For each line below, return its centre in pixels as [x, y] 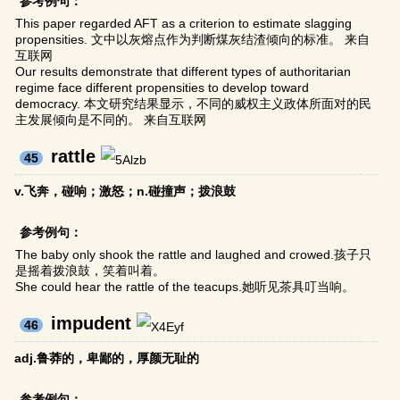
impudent [92, 324]
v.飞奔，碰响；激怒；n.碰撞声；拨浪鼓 [125, 192]
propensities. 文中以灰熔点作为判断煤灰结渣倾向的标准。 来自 [193, 40]
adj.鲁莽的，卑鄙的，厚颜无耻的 [107, 358]
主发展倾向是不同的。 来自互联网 [111, 120]
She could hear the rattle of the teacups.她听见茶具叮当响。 [185, 287]
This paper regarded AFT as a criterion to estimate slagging [184, 24]
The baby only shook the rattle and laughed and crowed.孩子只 [194, 255]
